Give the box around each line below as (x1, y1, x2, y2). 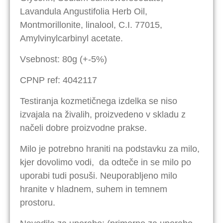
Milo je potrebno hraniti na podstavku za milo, (20, 143, 200, 154)
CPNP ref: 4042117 (20, 75, 97, 85)
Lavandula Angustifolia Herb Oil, (20, 6, 147, 16)
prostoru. (20, 197, 55, 208)
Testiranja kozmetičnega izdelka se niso (20, 96, 177, 106)
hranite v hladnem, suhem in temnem (20, 184, 167, 194)
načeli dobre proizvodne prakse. (20, 122, 147, 133)
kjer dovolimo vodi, (20, 157, 94, 167)
